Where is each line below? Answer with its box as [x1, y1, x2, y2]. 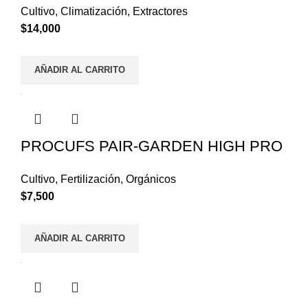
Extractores [133, 5, 188, 17]
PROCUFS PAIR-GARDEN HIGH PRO [21, 137, 283, 155]
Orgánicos [126, 173, 176, 186]
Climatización [60, 5, 127, 17]
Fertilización [60, 173, 120, 186]
